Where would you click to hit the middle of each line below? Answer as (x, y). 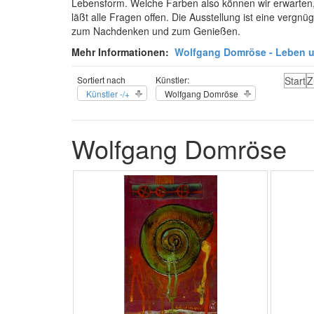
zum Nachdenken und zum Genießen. (156, 31)
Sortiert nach (101, 80)
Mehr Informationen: (122, 52)
